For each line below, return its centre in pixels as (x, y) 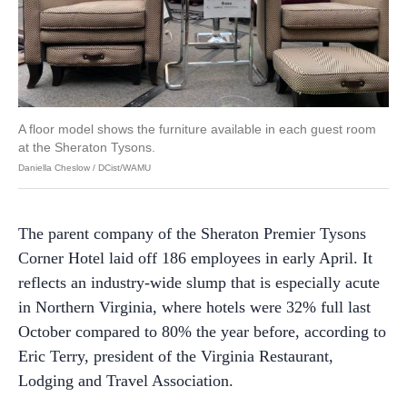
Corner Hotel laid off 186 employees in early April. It (195, 258)
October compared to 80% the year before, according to (202, 332)
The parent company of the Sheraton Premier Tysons (192, 233)
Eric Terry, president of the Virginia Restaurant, (176, 356)
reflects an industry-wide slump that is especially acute (199, 283)
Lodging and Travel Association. (126, 381)
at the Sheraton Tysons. (87, 147)
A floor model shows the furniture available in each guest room (197, 129)
